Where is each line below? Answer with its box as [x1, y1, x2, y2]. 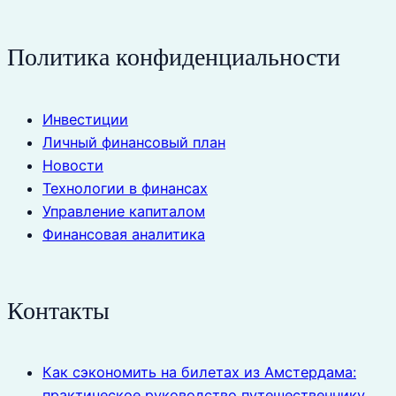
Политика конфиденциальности [7, 43, 340, 72]
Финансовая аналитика [42, 225, 205, 243]
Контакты [7, 296, 110, 324]
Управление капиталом [42, 202, 205, 220]
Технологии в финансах [42, 179, 208, 197]
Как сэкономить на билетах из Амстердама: [42, 363, 356, 382]
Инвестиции [42, 110, 128, 128]
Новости [42, 156, 103, 174]
